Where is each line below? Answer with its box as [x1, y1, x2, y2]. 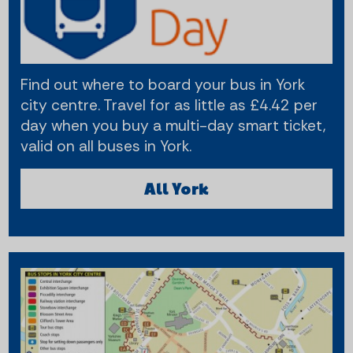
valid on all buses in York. [20, 136, 192, 157]
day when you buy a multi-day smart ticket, [20, 116, 326, 136]
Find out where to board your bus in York [20, 75, 306, 95]
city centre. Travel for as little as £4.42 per [20, 95, 318, 116]
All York [143, 178, 210, 199]
